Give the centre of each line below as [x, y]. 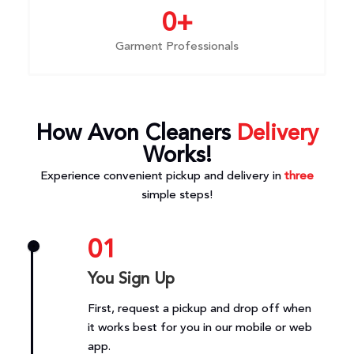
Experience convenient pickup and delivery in [162, 176]
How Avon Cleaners [136, 134]
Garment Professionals [177, 47]
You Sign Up [131, 280]
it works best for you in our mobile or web [200, 329]
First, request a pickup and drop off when [199, 310]
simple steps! [177, 195]
